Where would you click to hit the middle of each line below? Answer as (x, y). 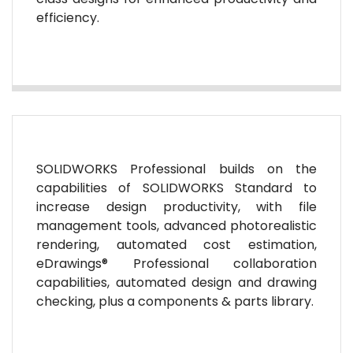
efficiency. (68, 18)
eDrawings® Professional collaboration (176, 264)
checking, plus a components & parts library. (175, 301)
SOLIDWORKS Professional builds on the (176, 169)
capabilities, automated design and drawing (176, 282)
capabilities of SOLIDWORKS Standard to (176, 188)
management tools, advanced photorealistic (176, 226)
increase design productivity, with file (176, 207)
